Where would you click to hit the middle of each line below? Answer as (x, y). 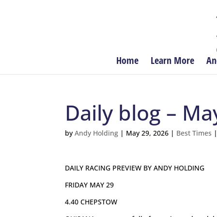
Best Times (194, 133)
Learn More (172, 60)
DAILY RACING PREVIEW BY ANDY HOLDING (135, 168)
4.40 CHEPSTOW (91, 202)
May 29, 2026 (147, 133)
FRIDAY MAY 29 (90, 185)
